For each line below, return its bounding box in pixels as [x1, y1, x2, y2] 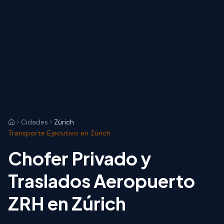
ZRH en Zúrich [8, 192, 126, 215]
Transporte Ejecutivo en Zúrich [8, 128, 110, 138]
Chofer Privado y [8, 147, 151, 170]
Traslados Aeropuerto [8, 169, 195, 192]
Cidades [21, 117, 48, 127]
